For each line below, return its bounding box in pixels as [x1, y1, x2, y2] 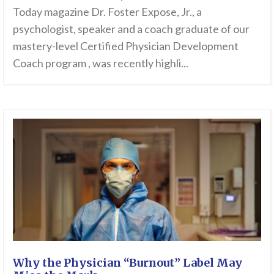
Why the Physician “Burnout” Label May [13, 256, 242, 270]
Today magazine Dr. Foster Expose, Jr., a [13, 5, 202, 19]
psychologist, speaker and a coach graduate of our [13, 22, 250, 36]
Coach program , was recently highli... [13, 56, 188, 70]
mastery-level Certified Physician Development [13, 39, 239, 53]
